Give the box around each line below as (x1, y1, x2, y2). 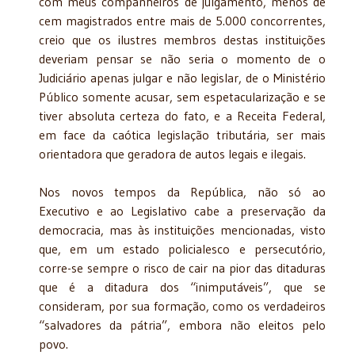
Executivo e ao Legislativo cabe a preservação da (39, 202, 326, 219)
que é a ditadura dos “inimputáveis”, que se (39, 278, 326, 295)
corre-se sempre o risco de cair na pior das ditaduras (39, 259, 326, 276)
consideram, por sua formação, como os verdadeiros (39, 297, 326, 314)
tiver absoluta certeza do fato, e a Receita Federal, (39, 107, 326, 124)
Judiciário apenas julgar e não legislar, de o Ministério (39, 69, 326, 86)
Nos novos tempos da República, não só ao (39, 183, 326, 200)
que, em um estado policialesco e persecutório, (39, 240, 326, 257)
